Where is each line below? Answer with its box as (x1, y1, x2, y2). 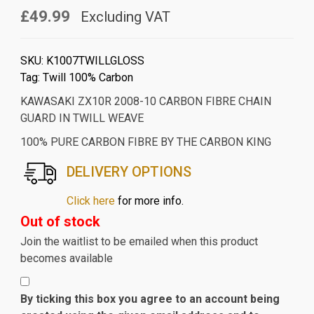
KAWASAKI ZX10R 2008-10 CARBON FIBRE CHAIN (20, 95, 271, 109)
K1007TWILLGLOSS (46, 54, 144, 68)
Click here (66, 194, 115, 208)
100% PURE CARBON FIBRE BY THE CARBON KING (20, 135, 271, 149)
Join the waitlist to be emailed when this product (20, 235, 258, 249)
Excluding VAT (76, 8, 170, 26)
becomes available (20, 252, 113, 266)
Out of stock (20, 213, 100, 231)
